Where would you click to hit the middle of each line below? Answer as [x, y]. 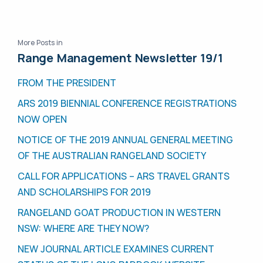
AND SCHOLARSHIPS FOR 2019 [84, 192]
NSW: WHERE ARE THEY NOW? [83, 229]
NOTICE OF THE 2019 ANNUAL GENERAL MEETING [125, 140]
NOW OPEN [42, 119]
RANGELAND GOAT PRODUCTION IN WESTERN [119, 213]
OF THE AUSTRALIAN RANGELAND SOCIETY [112, 156]
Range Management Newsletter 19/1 [120, 58]
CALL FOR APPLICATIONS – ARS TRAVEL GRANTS [124, 176]
